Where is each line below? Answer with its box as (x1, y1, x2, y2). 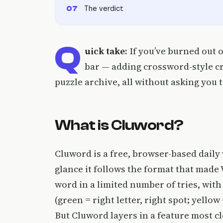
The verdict (84, 3, 123, 13)
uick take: (84, 44, 127, 57)
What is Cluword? (55, 116, 184, 134)
